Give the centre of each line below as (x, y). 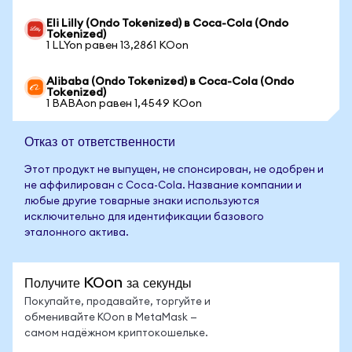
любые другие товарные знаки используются (142, 202)
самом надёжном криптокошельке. (116, 334)
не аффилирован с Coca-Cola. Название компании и (163, 186)
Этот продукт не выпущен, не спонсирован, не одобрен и (174, 170)
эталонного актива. (77, 233)
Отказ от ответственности (100, 141)
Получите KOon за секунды (108, 282)
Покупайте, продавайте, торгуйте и (117, 302)
